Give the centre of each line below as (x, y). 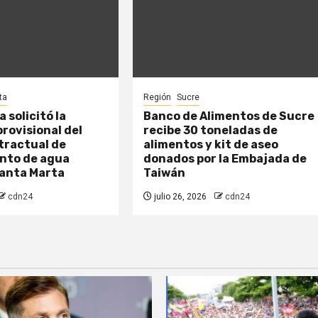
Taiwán (165, 172)
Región (158, 97)
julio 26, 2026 (180, 196)
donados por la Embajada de (225, 158)
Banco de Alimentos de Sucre (229, 116)
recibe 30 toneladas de (211, 130)
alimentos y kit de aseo (211, 144)
